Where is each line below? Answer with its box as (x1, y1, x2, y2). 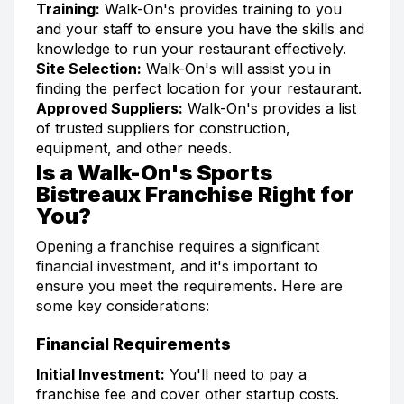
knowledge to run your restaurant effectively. (36, 39, 346, 58)
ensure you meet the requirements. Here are (36, 276, 343, 295)
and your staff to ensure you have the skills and (36, 19, 364, 38)
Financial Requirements (36, 334, 231, 353)
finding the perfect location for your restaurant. (36, 78, 362, 97)
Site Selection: (36, 59, 142, 78)
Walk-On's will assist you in (142, 59, 331, 78)
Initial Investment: (36, 364, 165, 383)
